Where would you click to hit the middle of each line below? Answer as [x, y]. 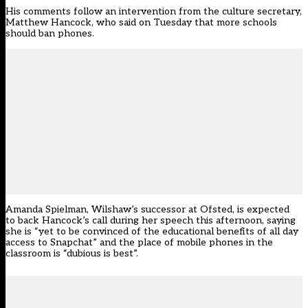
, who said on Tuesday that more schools [184, 23]
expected [268, 210]
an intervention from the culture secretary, [203, 12]
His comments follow [55, 12]
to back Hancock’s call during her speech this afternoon [134, 221]
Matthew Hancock [48, 23]
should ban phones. [50, 34]
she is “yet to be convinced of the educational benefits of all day [152, 232]
